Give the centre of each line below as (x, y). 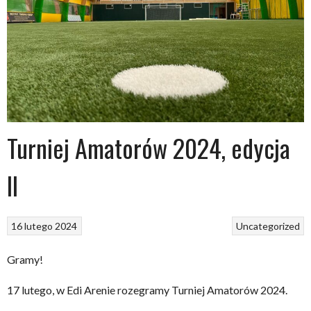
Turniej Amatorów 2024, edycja (149, 148)
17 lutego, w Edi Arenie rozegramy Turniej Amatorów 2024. (147, 289)
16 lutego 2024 (44, 226)
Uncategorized (268, 226)
